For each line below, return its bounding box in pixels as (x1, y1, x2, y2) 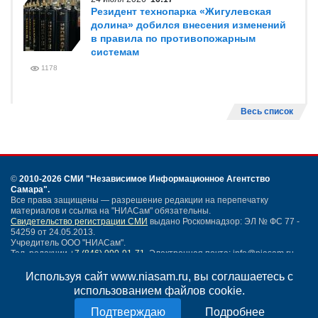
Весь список (241, 106, 293, 116)
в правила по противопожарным (91, 33, 256, 44)
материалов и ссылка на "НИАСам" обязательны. (11, 206, 211, 216)
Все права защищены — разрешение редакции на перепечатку (11, 195, 268, 205)
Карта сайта (11, 285, 60, 295)
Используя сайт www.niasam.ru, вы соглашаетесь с (25, 270, 293, 283)
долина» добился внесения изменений (91, 19, 286, 31)
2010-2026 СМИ (19, 174, 86, 184)
